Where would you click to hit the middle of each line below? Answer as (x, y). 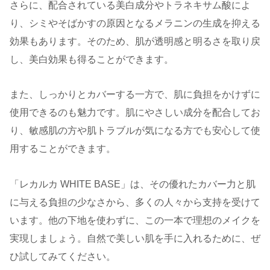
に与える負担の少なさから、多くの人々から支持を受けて (135, 202)
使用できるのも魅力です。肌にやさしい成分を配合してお (135, 113)
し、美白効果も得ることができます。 (92, 59)
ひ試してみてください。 (63, 257)
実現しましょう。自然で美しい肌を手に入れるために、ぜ (135, 239)
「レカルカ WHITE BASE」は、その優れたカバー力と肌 (133, 184)
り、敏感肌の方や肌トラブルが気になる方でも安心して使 (135, 131)
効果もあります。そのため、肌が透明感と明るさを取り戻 (135, 41)
